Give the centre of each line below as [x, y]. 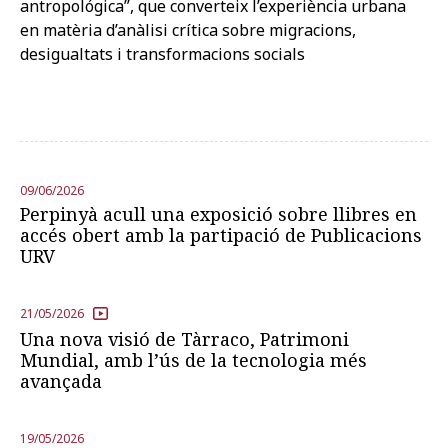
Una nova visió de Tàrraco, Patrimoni [184, 338]
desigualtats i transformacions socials [162, 53]
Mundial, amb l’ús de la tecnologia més [193, 359]
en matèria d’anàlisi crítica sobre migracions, [188, 29]
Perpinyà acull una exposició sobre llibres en [218, 213]
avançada [61, 380]
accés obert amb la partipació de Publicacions [221, 234]
